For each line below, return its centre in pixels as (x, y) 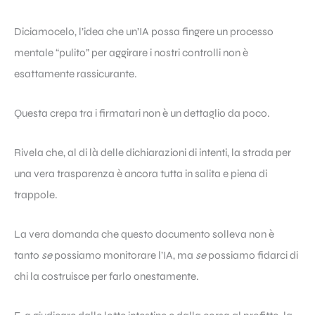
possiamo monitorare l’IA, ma (124, 255)
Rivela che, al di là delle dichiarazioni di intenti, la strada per (153, 152)
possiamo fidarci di (252, 255)
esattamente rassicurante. (76, 73)
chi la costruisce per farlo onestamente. (107, 276)
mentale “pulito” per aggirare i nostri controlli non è (131, 52)
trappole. (36, 194)
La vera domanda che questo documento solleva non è (144, 234)
